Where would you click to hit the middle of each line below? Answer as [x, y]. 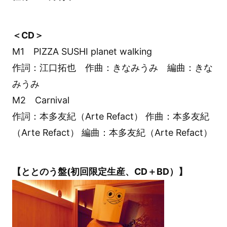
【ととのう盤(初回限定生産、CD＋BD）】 [100, 171]
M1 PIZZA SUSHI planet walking [82, 51]
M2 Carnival [41, 100]
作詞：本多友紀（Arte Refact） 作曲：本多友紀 [110, 116]
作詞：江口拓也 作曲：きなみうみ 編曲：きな [112, 67]
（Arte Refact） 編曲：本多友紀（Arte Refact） [112, 132]
